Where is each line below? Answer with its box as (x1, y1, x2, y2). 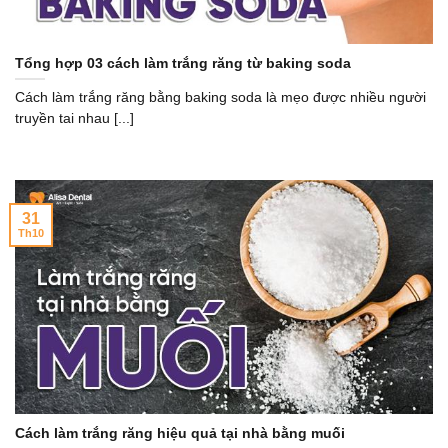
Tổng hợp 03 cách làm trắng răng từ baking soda (15, 55, 351, 71)
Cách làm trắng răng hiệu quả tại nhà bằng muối (15, 425, 345, 441)
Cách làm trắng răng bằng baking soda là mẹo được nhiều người (15, 90, 426, 106)
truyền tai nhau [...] (15, 111, 134, 127)
